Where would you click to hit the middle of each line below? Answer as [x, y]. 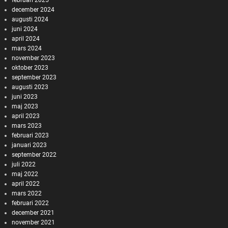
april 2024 [25, 38]
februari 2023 [30, 135]
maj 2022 [25, 174]
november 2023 [33, 58]
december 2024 [33, 9]
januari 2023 [29, 145]
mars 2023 [26, 125]
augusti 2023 [30, 87]
